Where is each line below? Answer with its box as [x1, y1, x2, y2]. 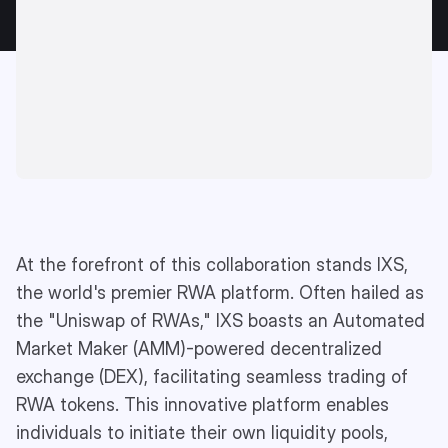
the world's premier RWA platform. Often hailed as [16, 281, 424, 303]
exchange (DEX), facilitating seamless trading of [16, 365, 408, 387]
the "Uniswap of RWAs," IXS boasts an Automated [16, 309, 425, 331]
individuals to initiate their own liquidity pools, [16, 421, 388, 443]
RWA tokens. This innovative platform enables [16, 393, 389, 415]
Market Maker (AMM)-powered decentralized [16, 337, 382, 359]
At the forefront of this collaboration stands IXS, [16, 253, 408, 275]
